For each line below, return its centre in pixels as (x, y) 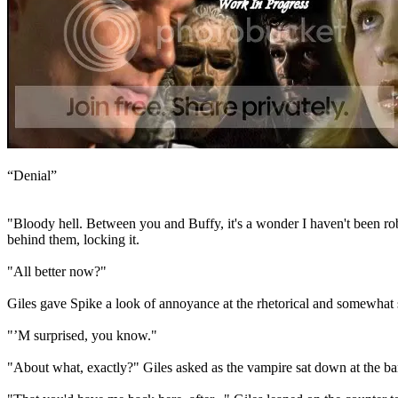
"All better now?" (57, 271)
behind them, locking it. (73, 239)
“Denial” (32, 175)
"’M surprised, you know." (82, 335)
